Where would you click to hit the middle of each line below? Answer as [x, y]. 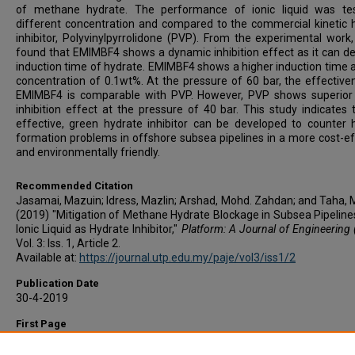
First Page [41, 323]
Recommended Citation [74, 185]
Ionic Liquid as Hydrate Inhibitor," [99, 229]
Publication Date [57, 283]
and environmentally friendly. [88, 152]
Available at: [48, 257]
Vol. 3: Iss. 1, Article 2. [68, 243]
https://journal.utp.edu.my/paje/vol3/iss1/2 [187, 257]
